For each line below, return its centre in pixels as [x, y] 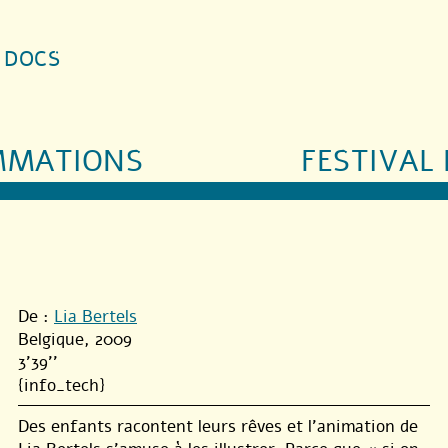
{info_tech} [61, 385]
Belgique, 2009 [75, 339]
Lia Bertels [95, 316]
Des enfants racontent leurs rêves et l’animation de [218, 426]
